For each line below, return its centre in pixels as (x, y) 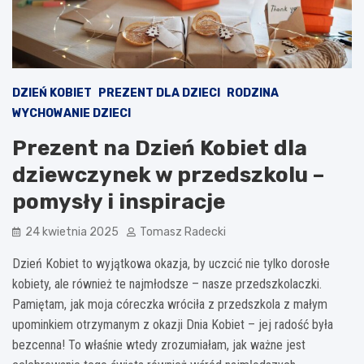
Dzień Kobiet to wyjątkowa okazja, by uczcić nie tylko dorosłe (171, 263)
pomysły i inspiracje (119, 201)
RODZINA (253, 93)
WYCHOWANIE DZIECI (71, 113)
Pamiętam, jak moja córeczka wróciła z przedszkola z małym (170, 304)
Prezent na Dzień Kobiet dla (160, 148)
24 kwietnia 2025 (72, 232)
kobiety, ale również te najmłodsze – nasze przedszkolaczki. (167, 284)
